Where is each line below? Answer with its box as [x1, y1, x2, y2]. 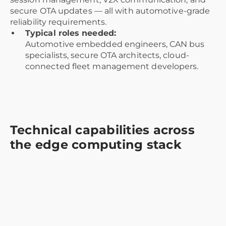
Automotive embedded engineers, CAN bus [25, 39, 205, 49]
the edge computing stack [10, 137, 182, 152]
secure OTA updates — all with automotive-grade [10, 6, 210, 16]
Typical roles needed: [25, 28, 116, 38]
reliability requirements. [10, 17, 107, 27]
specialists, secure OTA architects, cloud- [25, 50, 189, 61]
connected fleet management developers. [25, 62, 199, 72]
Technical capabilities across [10, 123, 195, 138]
